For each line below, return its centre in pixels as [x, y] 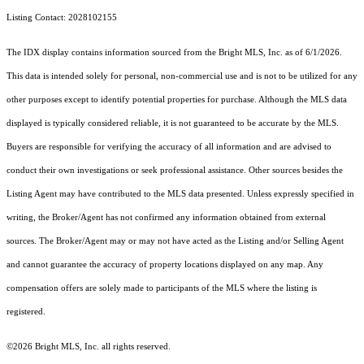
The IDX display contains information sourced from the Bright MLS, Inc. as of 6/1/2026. [174, 53]
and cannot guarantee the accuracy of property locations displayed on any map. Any [165, 265]
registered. [26, 312]
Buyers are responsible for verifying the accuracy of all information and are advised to [169, 147]
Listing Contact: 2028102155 [63, 18]
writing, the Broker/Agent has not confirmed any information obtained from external [166, 218]
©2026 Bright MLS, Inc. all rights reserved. [89, 347]
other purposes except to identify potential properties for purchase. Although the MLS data [177, 100]
